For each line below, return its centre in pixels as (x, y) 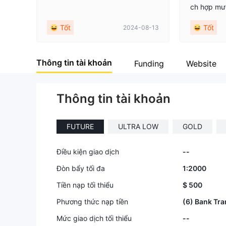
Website (201, 63)
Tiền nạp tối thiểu (85, 185)
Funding (149, 63)
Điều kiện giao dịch (88, 152)
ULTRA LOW (138, 126)
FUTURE (80, 126)
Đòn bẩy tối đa (81, 168)
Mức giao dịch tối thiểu (94, 218)
